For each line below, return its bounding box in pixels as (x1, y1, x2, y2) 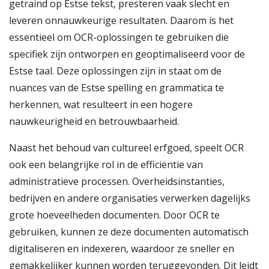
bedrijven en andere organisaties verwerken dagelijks (9, 192, 250, 205)
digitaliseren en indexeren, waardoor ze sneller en (9, 242, 234, 255)
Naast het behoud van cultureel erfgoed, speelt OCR (9, 141, 244, 154)
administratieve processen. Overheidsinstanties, (9, 175, 225, 188)
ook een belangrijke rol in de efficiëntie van (9, 158, 203, 171)
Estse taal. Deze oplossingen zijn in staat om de (9, 64, 222, 77)
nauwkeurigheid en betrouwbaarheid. (9, 115, 179, 128)
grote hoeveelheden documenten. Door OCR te (9, 208, 220, 222)
